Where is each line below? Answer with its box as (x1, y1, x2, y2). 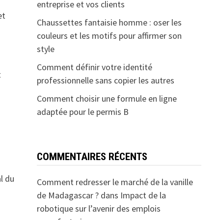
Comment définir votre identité (36, 61, 152, 73)
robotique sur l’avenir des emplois (36, 203, 161, 215)
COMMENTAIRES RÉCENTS (36, 151, 147, 163)
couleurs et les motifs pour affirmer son (36, 30, 182, 42)
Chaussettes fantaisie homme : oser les (36, 17, 182, 28)
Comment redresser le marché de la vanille (36, 176, 193, 188)
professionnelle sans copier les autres (36, 75, 174, 86)
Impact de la (120, 190, 166, 201)
